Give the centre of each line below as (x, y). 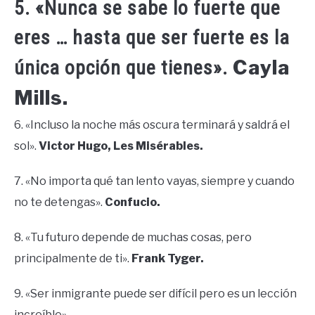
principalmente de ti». (73, 258)
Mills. (41, 97)
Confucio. (133, 202)
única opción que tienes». (123, 67)
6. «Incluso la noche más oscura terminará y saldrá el (152, 124)
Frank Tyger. (168, 258)
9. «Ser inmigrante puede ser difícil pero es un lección (155, 293)
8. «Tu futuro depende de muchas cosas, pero (133, 237)
